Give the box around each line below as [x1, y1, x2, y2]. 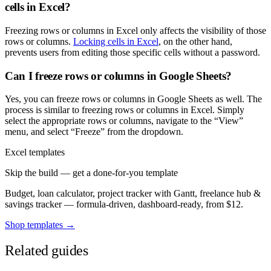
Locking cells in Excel [73, 36, 158, 47]
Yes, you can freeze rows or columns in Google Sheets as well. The [5, 94, 262, 105]
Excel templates [5, 147, 65, 158]
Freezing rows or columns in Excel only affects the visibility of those [5, 25, 266, 36]
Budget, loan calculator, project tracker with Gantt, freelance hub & [5, 188, 261, 199]
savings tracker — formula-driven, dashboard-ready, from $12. [5, 199, 243, 210]
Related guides [5, 243, 88, 259]
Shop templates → [5, 220, 75, 230]
